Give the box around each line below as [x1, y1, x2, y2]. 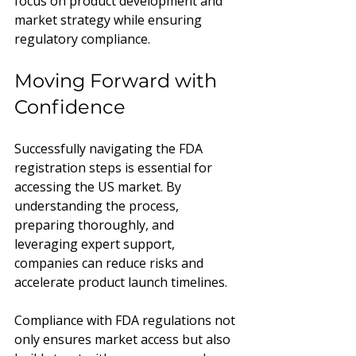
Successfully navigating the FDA [14, 139, 206, 157]
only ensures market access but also [14, 330, 234, 348]
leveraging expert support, [14, 234, 178, 253]
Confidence [14, 95, 126, 118]
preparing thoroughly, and [14, 215, 177, 234]
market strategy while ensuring [14, 10, 205, 29]
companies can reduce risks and [14, 253, 207, 272]
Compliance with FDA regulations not [14, 311, 238, 329]
